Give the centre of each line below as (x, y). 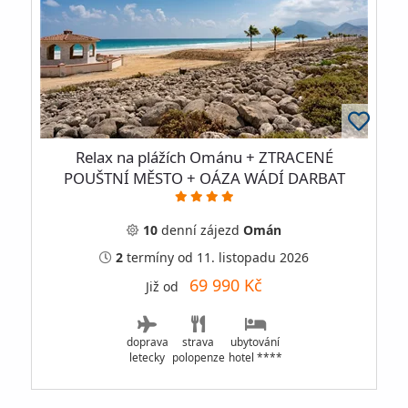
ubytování (255, 342)
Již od (168, 287)
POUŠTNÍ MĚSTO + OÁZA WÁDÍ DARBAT (204, 178)
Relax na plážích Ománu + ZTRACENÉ (204, 157)
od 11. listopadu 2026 (243, 258)
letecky (147, 357)
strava (198, 342)
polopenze (198, 357)
